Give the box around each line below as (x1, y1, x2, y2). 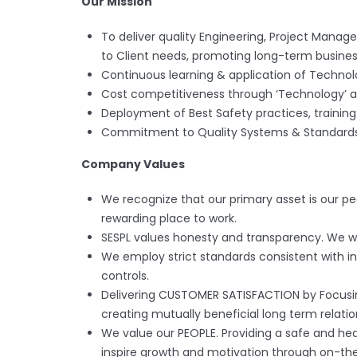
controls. (101, 268, 149, 284)
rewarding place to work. (101, 210, 237, 226)
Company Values (81, 156, 185, 172)
